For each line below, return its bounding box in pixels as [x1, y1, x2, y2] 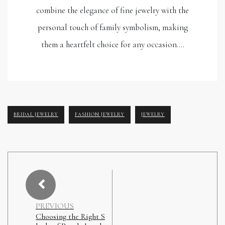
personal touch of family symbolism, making [37, 22, 188, 33]
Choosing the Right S [36, 211, 105, 221]
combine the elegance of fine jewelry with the [36, 5, 189, 16]
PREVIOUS [36, 200, 74, 211]
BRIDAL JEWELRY [14, 111, 58, 118]
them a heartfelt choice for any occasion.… [41, 39, 184, 50]
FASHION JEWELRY [75, 111, 125, 118]
